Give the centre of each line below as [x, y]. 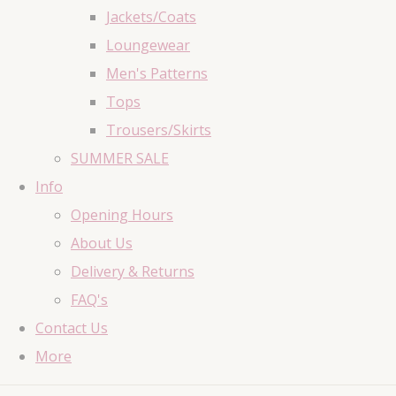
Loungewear [148, 46]
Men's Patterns [157, 74]
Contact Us [72, 328]
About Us [102, 244]
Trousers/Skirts [159, 130]
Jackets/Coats [151, 17]
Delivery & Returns [133, 272]
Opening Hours [122, 215]
